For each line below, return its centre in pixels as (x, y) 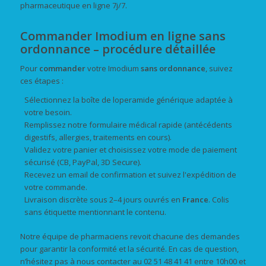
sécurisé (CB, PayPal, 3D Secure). (83, 162)
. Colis (218, 200)
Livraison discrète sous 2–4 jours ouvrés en (103, 200)
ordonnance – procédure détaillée (118, 49)
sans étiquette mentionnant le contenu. (95, 212)
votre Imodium (113, 69)
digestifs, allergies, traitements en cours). (98, 137)
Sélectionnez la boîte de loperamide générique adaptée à (128, 100)
